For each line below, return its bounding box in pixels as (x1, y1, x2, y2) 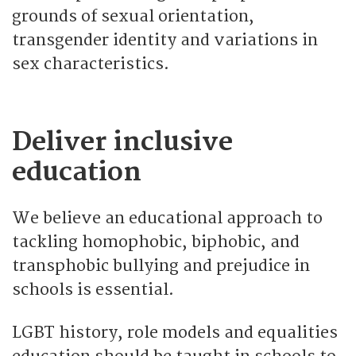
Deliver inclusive (12, 126, 233, 158)
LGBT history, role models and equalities (12, 322, 338, 342)
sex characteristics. (12, 53, 169, 74)
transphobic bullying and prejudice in (12, 255, 310, 276)
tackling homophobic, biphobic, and (12, 231, 300, 252)
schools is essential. (12, 279, 174, 300)
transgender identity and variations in (12, 29, 318, 50)
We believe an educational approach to (12, 207, 323, 228)
